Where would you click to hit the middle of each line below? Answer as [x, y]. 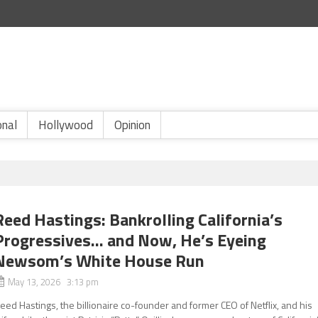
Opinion [132, 125]
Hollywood [66, 125]
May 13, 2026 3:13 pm [54, 282]
